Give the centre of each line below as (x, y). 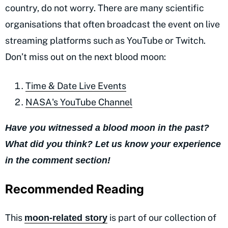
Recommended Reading (75, 189)
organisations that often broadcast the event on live (112, 24)
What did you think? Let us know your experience (113, 144)
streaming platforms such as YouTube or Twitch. (105, 41)
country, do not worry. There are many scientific (105, 8)
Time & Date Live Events (76, 86)
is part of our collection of (162, 218)
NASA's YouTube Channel (79, 102)
